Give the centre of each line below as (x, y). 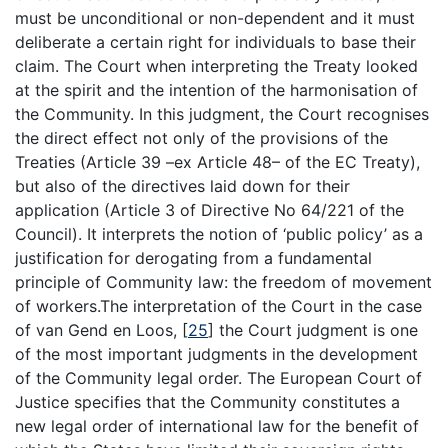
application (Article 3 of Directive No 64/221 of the (209, 210)
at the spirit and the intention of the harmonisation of (216, 90)
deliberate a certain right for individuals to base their (215, 42)
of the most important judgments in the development (216, 354)
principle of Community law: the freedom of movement (223, 282)
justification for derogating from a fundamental (193, 258)
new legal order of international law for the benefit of (217, 426)
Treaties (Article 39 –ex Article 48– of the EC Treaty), (217, 162)
